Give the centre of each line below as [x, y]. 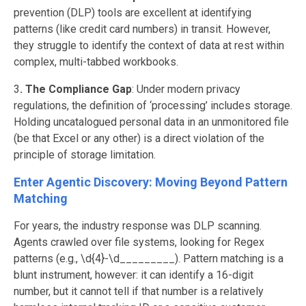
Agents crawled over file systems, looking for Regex [139, 242]
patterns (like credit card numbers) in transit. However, [142, 29]
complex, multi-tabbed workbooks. [96, 61]
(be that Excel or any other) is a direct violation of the [139, 138]
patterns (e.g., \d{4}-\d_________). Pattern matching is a [149, 258]
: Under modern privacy [186, 89]
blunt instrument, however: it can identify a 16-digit [134, 275]
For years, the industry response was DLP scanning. [138, 225]
